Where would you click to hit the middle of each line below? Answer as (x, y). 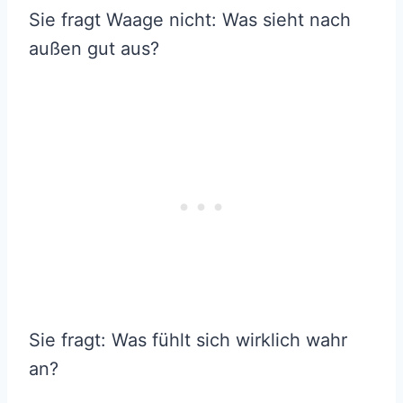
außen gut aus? (94, 48)
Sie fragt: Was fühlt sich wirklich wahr (188, 340)
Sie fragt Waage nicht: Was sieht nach (190, 19)
